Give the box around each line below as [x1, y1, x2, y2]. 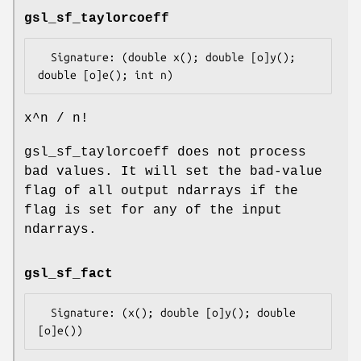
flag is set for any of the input [24, 202, 282, 218]
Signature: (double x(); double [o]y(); [38, 50, 51, 64]
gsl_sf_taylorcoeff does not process [24, 144, 306, 160]
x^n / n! [24, 110, 89, 126]
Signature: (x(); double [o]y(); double [38, 305, 51, 319]
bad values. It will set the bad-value [24, 164, 322, 179]
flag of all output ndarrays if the [24, 183, 298, 198]
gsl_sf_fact [24, 266, 113, 281]
